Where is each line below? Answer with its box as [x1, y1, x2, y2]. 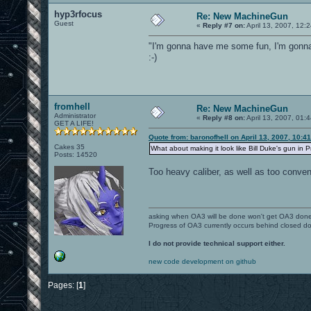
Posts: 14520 [54, 150, 97, 158]
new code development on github [149, 257, 256, 265]
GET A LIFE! [54, 119, 94, 127]
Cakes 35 [54, 142, 85, 151]
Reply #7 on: [203, 21, 245, 29]
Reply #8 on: [203, 113, 245, 121]
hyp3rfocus [54, 8, 102, 19]
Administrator [54, 111, 96, 119]
